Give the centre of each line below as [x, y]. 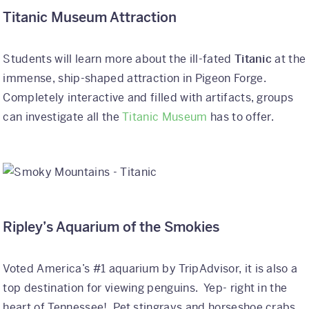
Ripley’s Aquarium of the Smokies [111, 228]
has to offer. [241, 117]
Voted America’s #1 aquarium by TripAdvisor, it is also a [150, 269]
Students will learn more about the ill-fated [119, 59]
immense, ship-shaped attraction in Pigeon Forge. [136, 79]
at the [289, 59]
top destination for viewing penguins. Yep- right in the [145, 288]
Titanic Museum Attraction [90, 18]
